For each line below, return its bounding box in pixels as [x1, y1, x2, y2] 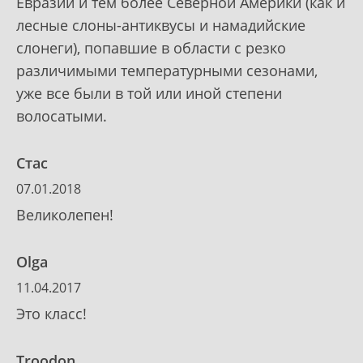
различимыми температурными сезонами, [16, 60, 318, 80]
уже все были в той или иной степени [16, 83, 282, 103]
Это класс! [16, 303, 87, 323]
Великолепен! [16, 204, 113, 224]
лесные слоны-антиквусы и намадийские [16, 15, 305, 35]
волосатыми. [16, 105, 107, 126]
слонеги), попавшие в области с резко [16, 37, 286, 58]
